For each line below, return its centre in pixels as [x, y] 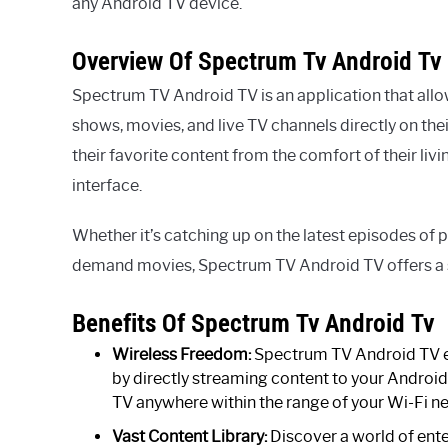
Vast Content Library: [189, 436]
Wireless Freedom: [181, 354]
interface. [107, 185]
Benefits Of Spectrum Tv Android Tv [253, 322]
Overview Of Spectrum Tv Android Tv [256, 60]
